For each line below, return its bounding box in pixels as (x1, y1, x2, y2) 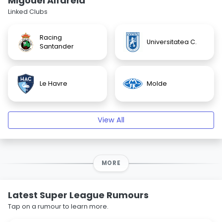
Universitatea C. (147, 38, 197, 46)
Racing (40, 33, 62, 42)
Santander (40, 42, 74, 51)
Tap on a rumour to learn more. (8, 202, 109, 211)
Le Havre (40, 79, 67, 88)
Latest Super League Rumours (8, 189, 149, 201)
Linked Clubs (8, 7, 48, 16)
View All (98, 115, 124, 125)
